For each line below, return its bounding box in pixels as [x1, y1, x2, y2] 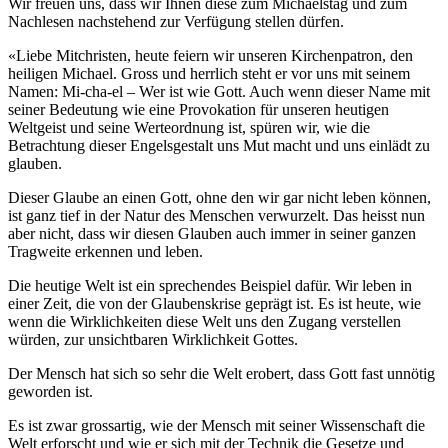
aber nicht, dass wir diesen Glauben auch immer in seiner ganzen [8, 225, 416, 242]
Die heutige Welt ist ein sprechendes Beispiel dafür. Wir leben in [8, 277, 412, 294]
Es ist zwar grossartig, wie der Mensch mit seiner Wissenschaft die [8, 417, 425, 434]
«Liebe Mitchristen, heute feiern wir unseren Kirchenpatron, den [8, 47, 413, 64]
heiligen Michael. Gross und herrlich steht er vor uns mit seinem [8, 65, 410, 82]
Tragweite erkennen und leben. [8, 243, 203, 260]
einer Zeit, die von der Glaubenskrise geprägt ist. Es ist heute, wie [8, 295, 421, 312]
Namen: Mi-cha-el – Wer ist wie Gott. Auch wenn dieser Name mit [8, 83, 430, 100]
